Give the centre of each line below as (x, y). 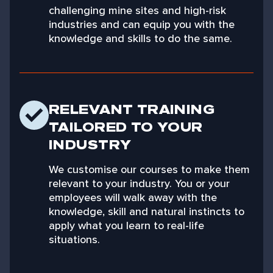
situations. (74, 239)
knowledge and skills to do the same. (140, 38)
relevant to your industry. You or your (139, 183)
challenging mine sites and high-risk (137, 10)
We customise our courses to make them (149, 169)
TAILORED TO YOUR (126, 127)
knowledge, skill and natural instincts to (147, 211)
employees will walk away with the (133, 197)
